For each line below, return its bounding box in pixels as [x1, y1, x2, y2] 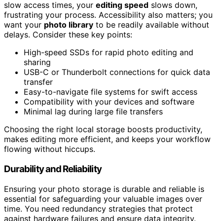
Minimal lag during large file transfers [24, 107, 163, 117]
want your [4, 20, 44, 30]
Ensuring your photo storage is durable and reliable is [4, 184, 204, 194]
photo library [44, 20, 93, 30]
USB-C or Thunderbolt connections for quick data [24, 67, 210, 77]
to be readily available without [93, 20, 209, 30]
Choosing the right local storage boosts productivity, [4, 124, 202, 135]
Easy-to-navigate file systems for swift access [24, 87, 197, 97]
